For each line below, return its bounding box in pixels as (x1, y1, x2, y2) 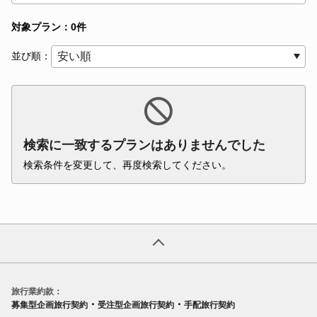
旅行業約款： (11, 287, 62, 297)
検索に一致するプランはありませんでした (23, 138, 265, 152)
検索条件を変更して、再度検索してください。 (23, 159, 231, 171)
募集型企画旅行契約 (11, 300, 88, 311)
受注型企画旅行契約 (98, 300, 174, 311)
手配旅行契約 (184, 300, 235, 311)
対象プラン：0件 (11, 21, 86, 33)
